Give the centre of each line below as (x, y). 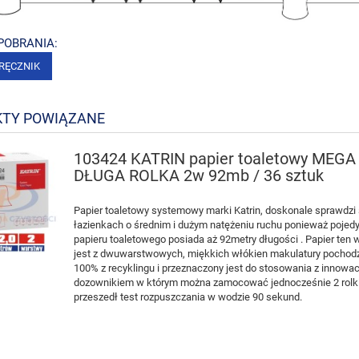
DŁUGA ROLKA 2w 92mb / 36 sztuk (199, 175)
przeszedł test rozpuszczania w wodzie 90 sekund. (188, 296)
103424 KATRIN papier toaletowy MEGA (215, 158)
